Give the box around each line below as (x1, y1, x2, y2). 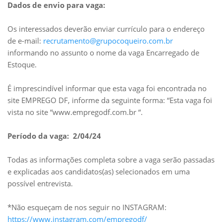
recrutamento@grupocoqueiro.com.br (43, 36, 173, 46)
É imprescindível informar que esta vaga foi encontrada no (7, 83, 207, 93)
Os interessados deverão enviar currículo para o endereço (7, 24, 205, 34)
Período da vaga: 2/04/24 (7, 131, 101, 141)
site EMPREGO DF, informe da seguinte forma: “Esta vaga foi (7, 95, 212, 105)
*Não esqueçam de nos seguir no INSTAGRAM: (7, 202, 166, 212)
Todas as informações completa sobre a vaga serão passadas (7, 155, 215, 165)
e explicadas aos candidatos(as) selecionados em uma (7, 166, 190, 176)
